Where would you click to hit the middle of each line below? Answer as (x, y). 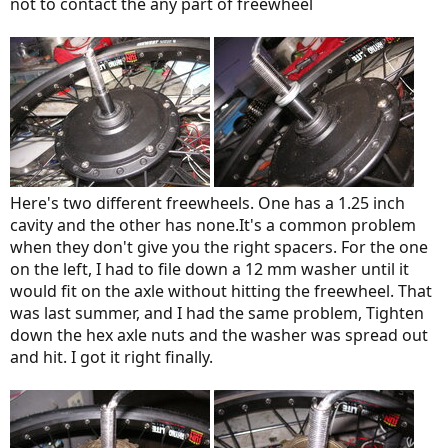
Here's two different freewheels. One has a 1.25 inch (207, 203)
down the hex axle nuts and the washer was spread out (219, 335)
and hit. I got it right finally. (111, 357)
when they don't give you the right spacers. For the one (219, 247)
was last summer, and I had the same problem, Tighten (217, 313)
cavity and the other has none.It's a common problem (213, 225)
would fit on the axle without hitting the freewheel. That (221, 291)
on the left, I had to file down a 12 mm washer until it (209, 269)
